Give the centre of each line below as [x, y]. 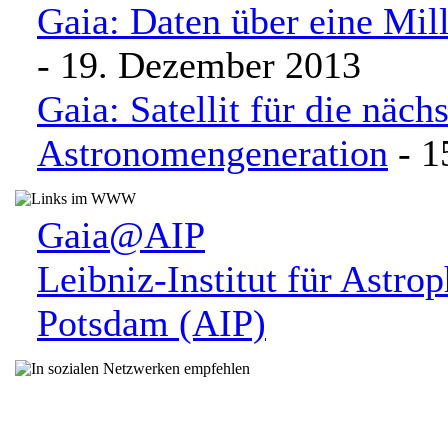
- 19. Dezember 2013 [199, 65]
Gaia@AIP [121, 235]
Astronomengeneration [212, 153]
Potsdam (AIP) [151, 323]
